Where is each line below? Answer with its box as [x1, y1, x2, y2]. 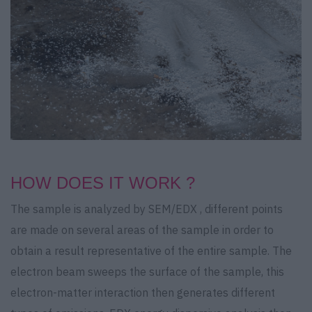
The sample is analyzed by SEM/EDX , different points [10, 201, 283, 216]
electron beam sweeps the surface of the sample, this [10, 264, 284, 279]
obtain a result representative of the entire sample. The [10, 243, 292, 258]
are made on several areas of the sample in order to [10, 222, 274, 237]
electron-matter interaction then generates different [10, 285, 275, 299]
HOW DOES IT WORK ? [10, 173, 195, 192]
